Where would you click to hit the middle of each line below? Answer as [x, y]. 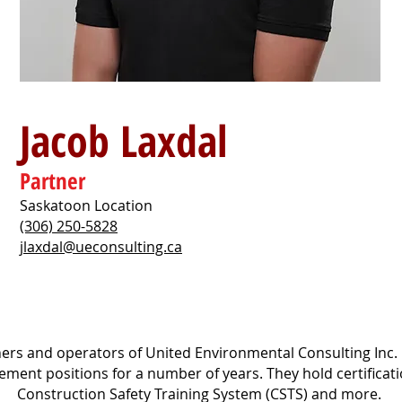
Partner [52, 180]
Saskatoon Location [86, 205]
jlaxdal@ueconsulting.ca [101, 247]
